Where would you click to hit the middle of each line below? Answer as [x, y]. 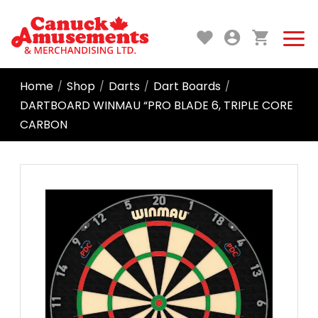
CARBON [44, 124]
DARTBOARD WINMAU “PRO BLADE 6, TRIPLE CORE [157, 105]
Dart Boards [187, 86]
